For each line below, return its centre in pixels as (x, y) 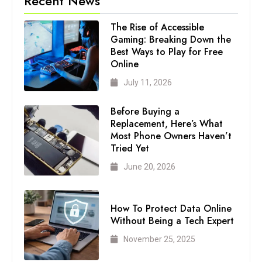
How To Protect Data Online (171, 209)
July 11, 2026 (148, 82)
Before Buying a (145, 112)
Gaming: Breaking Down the (171, 39)
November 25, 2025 (160, 239)
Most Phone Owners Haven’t (171, 136)
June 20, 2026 (150, 167)
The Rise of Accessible (158, 27)
